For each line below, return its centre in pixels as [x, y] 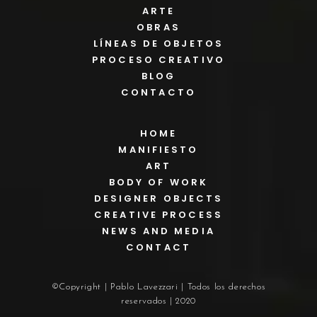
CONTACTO [158, 92]
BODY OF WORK [158, 182]
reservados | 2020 [158, 301]
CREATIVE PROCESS [158, 215]
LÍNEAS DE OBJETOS [158, 44]
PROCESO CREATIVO [158, 60]
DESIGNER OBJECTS [158, 198]
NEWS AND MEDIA [158, 231]
